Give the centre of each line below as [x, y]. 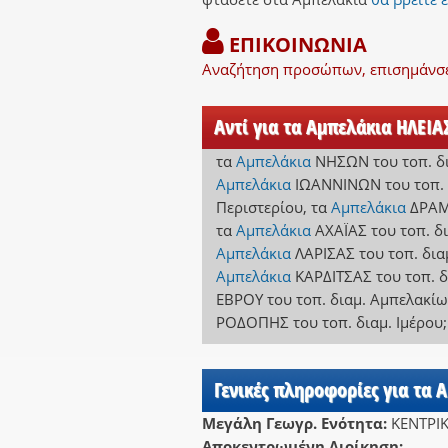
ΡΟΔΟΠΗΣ [252, 322]
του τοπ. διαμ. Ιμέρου [367, 322]
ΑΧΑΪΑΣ [340, 230]
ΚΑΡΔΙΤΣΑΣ [333, 276]
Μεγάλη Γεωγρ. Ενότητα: [296, 422]
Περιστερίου [259, 207]
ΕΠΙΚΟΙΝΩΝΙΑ [295, 45]
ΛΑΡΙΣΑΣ [324, 253]
